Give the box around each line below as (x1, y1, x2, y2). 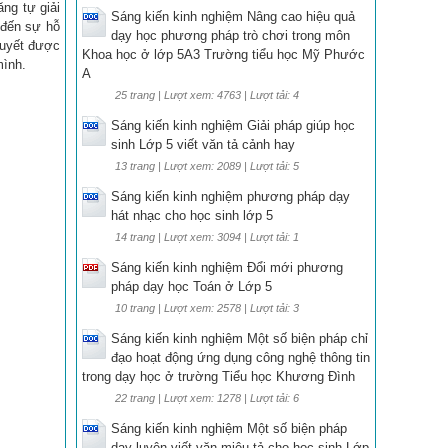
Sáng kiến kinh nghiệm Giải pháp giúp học (111, 118, 355, 133)
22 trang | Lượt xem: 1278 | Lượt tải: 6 (115, 392, 299, 404)
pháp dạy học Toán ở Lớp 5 (111, 279, 272, 294)
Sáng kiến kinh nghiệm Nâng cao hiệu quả (111, 9, 355, 24)
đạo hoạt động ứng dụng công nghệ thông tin (111, 350, 370, 365)
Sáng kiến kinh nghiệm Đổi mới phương (111, 260, 343, 275)
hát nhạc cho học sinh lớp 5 (111, 208, 273, 223)
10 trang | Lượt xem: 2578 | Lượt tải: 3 (115, 302, 299, 314)
